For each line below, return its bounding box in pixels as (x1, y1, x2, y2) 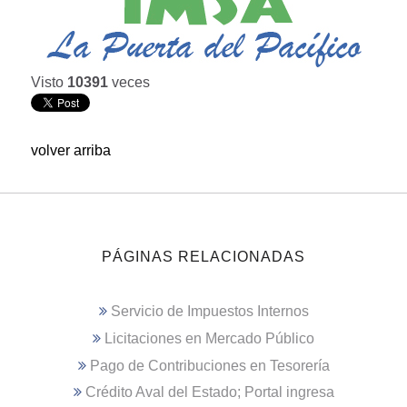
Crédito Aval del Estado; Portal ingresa (84, 384, 334, 401)
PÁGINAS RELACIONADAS (102, 248, 305, 264)
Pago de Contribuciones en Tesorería (89, 357, 330, 373)
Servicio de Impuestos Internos (110, 303, 309, 320)
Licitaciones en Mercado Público (104, 331, 314, 347)
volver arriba (31, 142, 111, 158)
